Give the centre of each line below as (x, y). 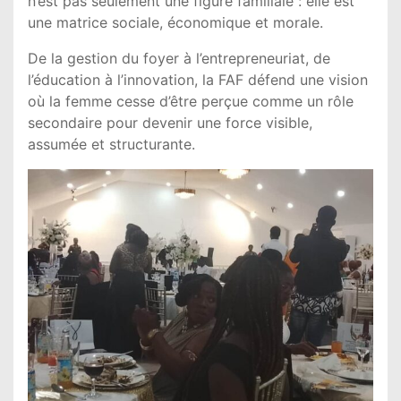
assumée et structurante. (111, 144)
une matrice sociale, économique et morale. (175, 22)
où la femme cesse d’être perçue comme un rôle (191, 101)
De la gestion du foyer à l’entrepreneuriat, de (179, 58)
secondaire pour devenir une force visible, (170, 123)
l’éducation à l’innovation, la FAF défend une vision (198, 80)
